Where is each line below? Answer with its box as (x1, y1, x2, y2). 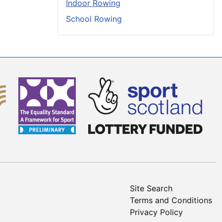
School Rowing (66, 14, 122, 24)
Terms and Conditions (130, 195, 212, 206)
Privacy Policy (130, 207, 183, 218)
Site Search (130, 183, 172, 194)
